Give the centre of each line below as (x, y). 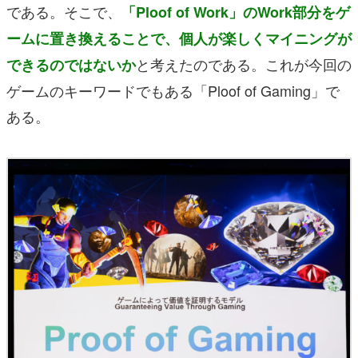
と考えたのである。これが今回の (244, 64)
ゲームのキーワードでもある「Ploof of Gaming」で (173, 90)
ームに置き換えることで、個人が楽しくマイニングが (179, 38)
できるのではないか (71, 64)
